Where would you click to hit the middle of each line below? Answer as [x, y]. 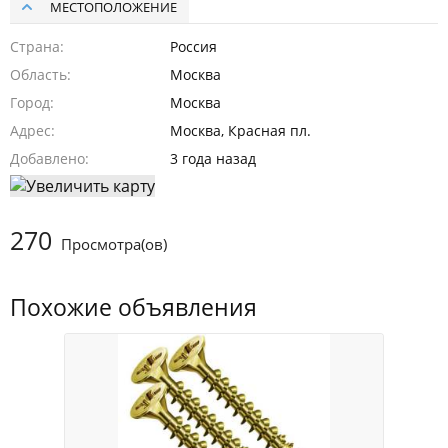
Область [38, 74]
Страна [35, 46]
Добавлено [47, 158]
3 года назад [212, 158]
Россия [193, 46]
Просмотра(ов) [112, 244]
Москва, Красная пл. [240, 130]
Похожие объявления [133, 308]
